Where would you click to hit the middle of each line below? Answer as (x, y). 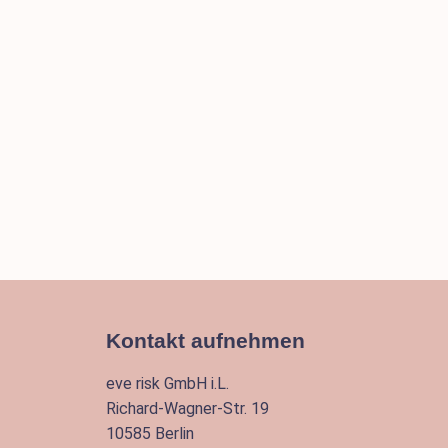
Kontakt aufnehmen (205, 340)
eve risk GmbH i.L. (167, 383)
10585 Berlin (150, 433)
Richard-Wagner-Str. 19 (187, 408)
